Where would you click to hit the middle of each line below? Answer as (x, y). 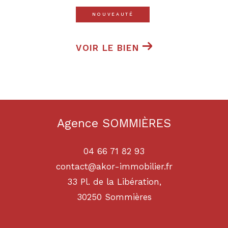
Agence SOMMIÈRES (114, 123)
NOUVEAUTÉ (113, 14)
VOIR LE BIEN (108, 48)
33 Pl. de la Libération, (114, 182)
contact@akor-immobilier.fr (114, 167)
